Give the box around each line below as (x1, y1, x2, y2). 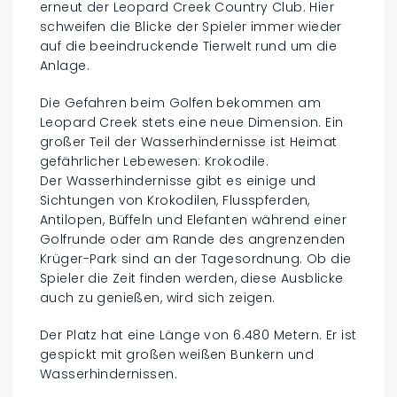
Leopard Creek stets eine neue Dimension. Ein (40, 113, 344, 131)
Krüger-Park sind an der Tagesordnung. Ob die (40, 249, 352, 268)
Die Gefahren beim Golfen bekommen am (40, 93, 322, 112)
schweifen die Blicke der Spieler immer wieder (40, 17, 342, 35)
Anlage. (40, 56, 90, 74)
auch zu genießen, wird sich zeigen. (40, 288, 276, 307)
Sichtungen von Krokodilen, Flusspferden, (40, 191, 310, 209)
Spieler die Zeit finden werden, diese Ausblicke (40, 269, 344, 287)
